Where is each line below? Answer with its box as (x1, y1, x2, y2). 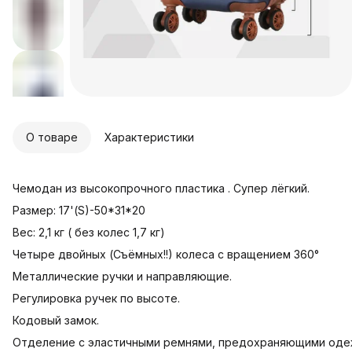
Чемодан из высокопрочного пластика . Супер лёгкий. (13, 181, 310, 195)
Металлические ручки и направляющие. (13, 269, 232, 283)
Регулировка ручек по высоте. (13, 291, 180, 305)
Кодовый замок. (13, 313, 99, 327)
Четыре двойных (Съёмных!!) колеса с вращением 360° (13, 247, 319, 261)
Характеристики (104, 130, 194, 144)
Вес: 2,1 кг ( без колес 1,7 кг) (13, 225, 165, 239)
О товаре (26, 130, 78, 144)
